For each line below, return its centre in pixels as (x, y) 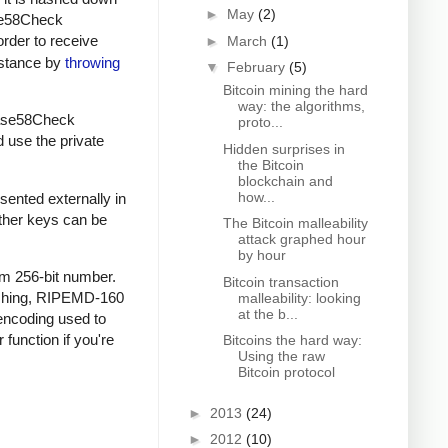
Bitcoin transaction (280, 281)
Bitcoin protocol (286, 372)
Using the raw (281, 356)
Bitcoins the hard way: (292, 340)
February (257, 67)
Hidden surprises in (283, 148)
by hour (261, 255)
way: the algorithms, (301, 106)
